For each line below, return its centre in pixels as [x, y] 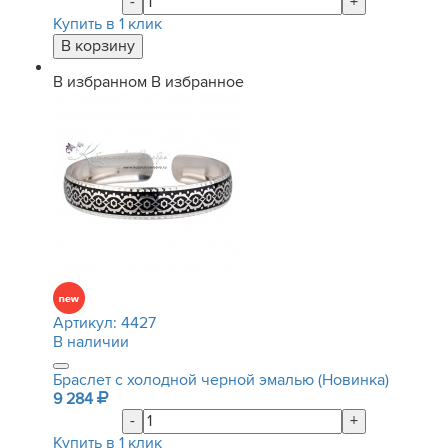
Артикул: [87, 323]
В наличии [91, 342]
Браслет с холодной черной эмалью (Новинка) [221, 380]
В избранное [197, 82]
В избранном [100, 82]
